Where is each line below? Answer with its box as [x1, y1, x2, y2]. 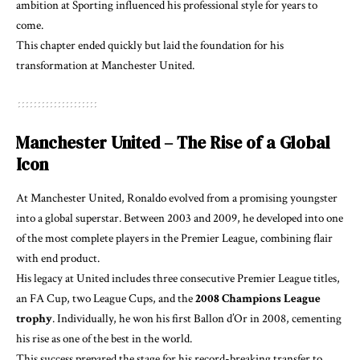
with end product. [16, 250, 100, 266]
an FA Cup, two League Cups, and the [16, 290, 195, 306]
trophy [16, 310, 52, 326]
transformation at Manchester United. [16, 58, 194, 74]
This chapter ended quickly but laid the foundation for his [16, 38, 284, 54]
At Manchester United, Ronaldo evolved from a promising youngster [16, 190, 337, 206]
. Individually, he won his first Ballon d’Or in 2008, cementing [52, 310, 342, 326]
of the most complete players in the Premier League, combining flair [16, 230, 333, 246]
